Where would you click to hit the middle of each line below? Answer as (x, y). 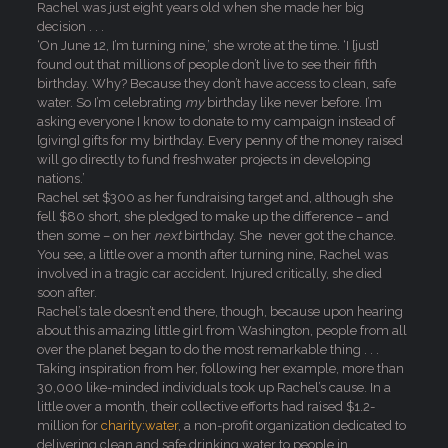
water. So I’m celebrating (110, 102)
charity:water (139, 425)
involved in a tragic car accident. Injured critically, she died (209, 273)
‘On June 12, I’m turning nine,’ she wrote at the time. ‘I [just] (207, 45)
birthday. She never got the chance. (288, 235)
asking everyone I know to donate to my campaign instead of (215, 121)
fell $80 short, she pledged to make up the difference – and (212, 216)
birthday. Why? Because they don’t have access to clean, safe (216, 83)
